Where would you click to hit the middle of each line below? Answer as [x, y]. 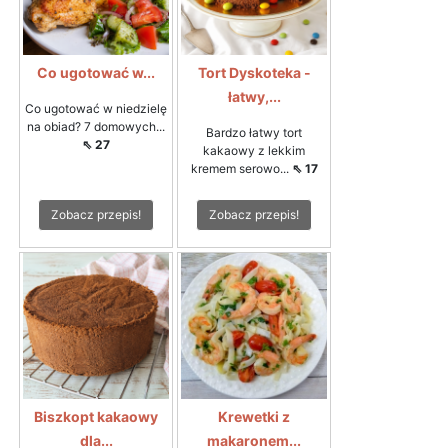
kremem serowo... [241, 168]
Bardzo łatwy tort [254, 132]
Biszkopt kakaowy [96, 416]
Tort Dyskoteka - [254, 72]
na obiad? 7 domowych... [96, 126]
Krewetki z [254, 416]
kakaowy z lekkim [254, 150]
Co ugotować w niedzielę [96, 108]
